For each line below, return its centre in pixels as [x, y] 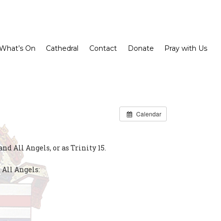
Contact [103, 48]
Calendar [148, 113]
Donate [141, 48]
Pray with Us [186, 48]
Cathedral [62, 48]
